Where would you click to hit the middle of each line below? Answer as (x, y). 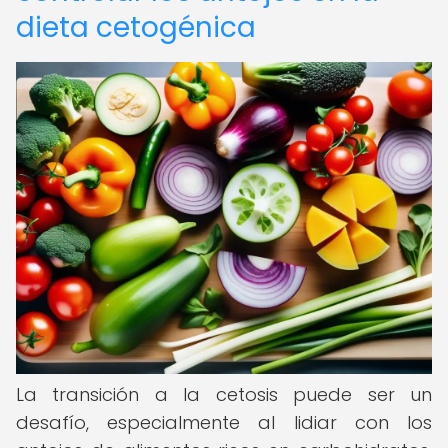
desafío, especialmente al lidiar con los (224, 422)
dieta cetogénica (136, 27)
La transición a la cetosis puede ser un (224, 394)
